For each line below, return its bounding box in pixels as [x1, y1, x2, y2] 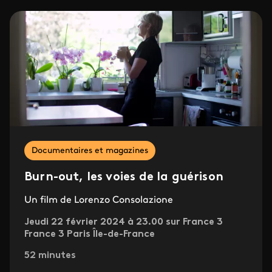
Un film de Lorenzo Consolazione [24, 195, 173, 206]
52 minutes [24, 251, 76, 261]
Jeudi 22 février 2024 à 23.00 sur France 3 [24, 217, 223, 228]
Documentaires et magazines [32, 146, 148, 156]
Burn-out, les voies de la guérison [24, 171, 223, 184]
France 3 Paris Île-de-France [24, 229, 155, 240]
